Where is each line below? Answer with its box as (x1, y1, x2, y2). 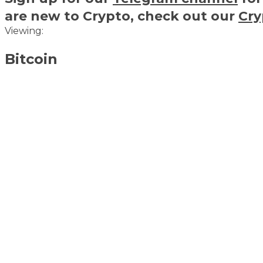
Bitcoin (5, 50, 58, 68)
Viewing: (5, 25, 46, 36)
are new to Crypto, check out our (5, 8, 238, 23)
